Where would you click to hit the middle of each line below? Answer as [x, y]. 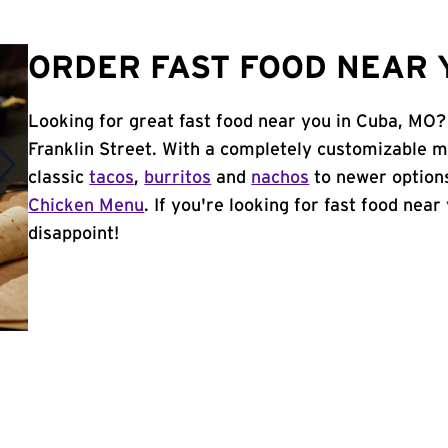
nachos [280, 178]
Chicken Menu [86, 206]
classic [59, 178]
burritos [178, 178]
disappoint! [74, 234]
